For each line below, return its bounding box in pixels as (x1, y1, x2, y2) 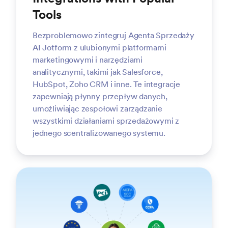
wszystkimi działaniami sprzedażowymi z (33, 116, 180, 126)
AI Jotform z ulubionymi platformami (33, 42, 166, 52)
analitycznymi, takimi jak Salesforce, (33, 67, 163, 77)
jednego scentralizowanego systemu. (33, 128, 165, 138)
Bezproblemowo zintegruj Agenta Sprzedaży (33, 30, 194, 40)
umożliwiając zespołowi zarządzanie (33, 103, 162, 113)
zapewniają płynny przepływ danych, (33, 91, 167, 101)
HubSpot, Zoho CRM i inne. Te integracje (33, 79, 180, 89)
